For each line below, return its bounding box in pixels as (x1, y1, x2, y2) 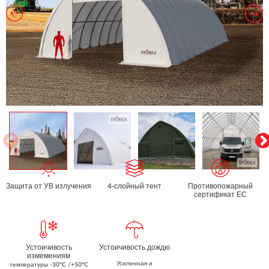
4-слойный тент (107, 183, 162, 190)
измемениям (27, 252, 71, 260)
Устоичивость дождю (98, 244, 170, 252)
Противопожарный (187, 183, 253, 190)
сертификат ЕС (193, 191, 247, 199)
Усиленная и (116, 261, 153, 267)
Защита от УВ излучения (6, 183, 92, 190)
